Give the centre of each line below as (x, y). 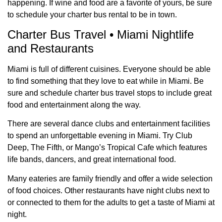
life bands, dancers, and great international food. (92, 160)
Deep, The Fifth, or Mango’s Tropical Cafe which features (107, 148)
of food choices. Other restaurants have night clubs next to (109, 190)
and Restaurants (51, 48)
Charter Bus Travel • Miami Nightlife (101, 34)
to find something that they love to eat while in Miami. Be (106, 81)
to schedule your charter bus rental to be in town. (92, 14)
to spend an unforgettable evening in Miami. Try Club (100, 136)
